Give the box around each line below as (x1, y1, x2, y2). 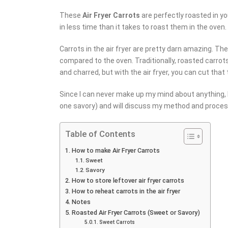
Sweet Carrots (99, 219, 135, 225)
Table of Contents (65, 128, 135, 139)
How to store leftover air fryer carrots (71, 176, 184, 184)
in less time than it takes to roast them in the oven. (60, 22, 226, 31)
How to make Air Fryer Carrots (71, 146, 160, 154)
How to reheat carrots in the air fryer (71, 187, 180, 195)
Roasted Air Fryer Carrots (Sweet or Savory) (71, 208, 200, 216)
